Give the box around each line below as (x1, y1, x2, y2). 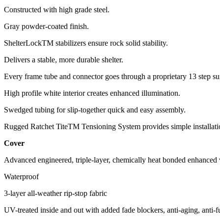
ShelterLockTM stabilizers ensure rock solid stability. (4, 38, 168, 47)
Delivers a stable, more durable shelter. (4, 55, 123, 64)
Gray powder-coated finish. (4, 22, 89, 30)
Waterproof (4, 172, 39, 181)
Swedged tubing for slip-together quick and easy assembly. (4, 105, 186, 114)
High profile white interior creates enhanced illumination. (4, 88, 180, 97)
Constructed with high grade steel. (4, 5, 110, 14)
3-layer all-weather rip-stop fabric (4, 189, 107, 197)
